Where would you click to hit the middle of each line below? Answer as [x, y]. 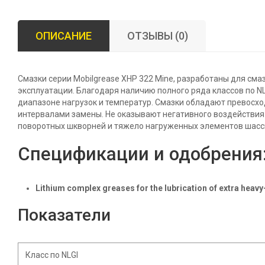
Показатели [64, 215]
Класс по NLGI [52, 255]
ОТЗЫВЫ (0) [158, 36]
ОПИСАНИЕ [64, 36]
